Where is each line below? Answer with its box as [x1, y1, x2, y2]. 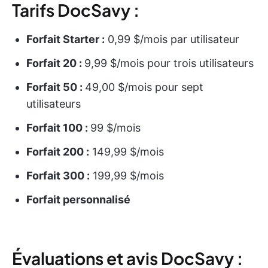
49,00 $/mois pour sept [85, 81, 203, 94]
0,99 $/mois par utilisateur [105, 33, 239, 46]
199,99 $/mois [90, 169, 164, 182]
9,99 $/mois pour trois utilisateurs [84, 57, 254, 70]
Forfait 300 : [26, 169, 90, 182]
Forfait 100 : [26, 121, 90, 135]
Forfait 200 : [26, 145, 89, 159]
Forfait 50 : [26, 81, 85, 94]
